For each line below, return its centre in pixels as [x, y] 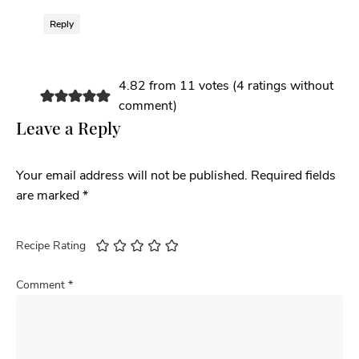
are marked [49, 196]
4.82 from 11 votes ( [177, 86]
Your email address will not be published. [132, 176]
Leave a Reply [69, 128]
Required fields [293, 176]
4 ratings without [284, 86]
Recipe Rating [51, 246]
